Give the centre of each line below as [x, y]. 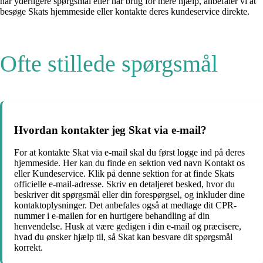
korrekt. [28, 248]
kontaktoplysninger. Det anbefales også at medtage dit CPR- [125, 205]
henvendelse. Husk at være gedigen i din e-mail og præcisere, [128, 227]
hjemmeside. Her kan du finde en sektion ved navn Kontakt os [129, 163]
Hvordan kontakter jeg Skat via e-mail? [110, 130]
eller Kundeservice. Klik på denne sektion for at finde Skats [124, 174]
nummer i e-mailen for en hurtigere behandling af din [112, 216]
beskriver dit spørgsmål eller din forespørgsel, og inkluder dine [129, 195]
